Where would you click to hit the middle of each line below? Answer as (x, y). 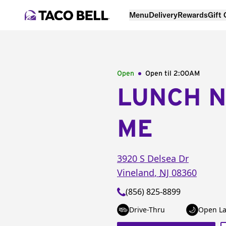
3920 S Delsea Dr (153, 158)
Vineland (136, 173)
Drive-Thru (147, 210)
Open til (159, 74)
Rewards (193, 15)
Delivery (163, 15)
